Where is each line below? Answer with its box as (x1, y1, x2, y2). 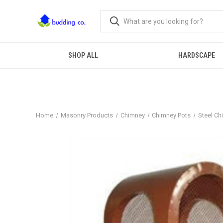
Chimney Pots (152, 111, 191, 119)
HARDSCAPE (178, 51, 215, 59)
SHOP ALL (68, 51, 99, 59)
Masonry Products (60, 111, 113, 119)
